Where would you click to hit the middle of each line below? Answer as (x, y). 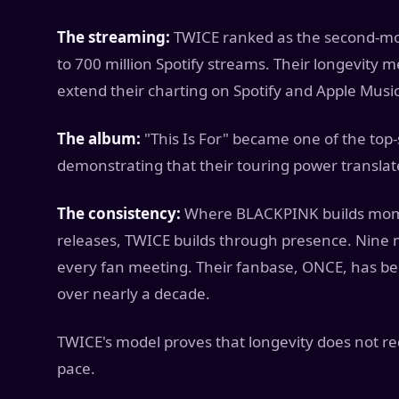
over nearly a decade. (134, 293)
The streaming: (114, 37)
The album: (99, 138)
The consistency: (119, 213)
